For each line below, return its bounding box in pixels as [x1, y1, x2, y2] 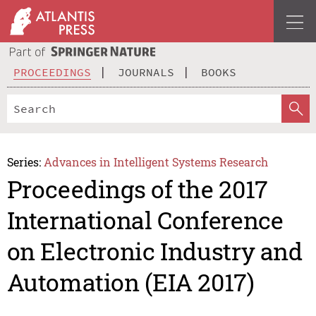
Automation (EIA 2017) [6, 266, 255, 298]
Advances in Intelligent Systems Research [44, 154, 269, 169]
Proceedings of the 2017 [6, 173, 268, 205]
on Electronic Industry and [6, 235, 303, 267]
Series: [6, 154, 41, 169]
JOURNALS [118, 64, 174, 79]
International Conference [6, 204, 284, 236]
